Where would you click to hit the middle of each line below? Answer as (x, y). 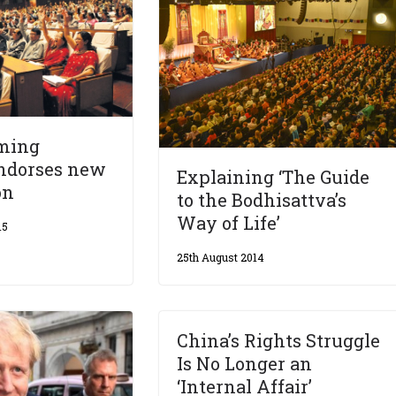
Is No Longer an (245, 363)
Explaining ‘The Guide (274, 176)
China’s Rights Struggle (279, 340)
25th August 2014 (221, 257)
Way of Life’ (229, 222)
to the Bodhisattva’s (262, 199)
